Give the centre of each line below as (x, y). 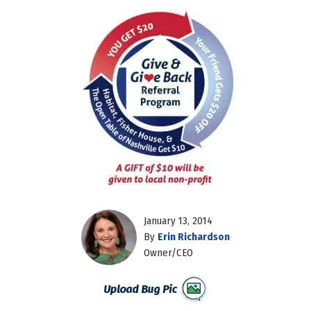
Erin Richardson (194, 237)
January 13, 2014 (178, 221)
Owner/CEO (168, 253)
